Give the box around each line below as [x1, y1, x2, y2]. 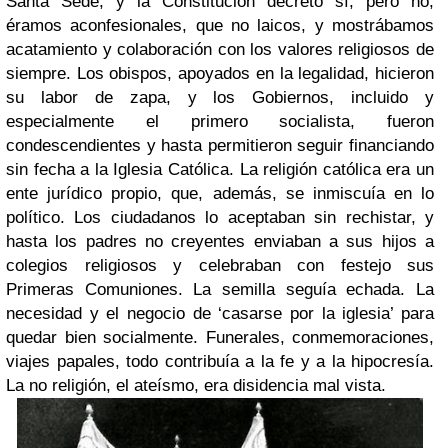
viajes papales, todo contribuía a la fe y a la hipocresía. [6, 351, 434, 371]
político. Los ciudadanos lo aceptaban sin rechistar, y [6, 207, 434, 227]
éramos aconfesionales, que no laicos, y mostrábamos [6, 15, 434, 35]
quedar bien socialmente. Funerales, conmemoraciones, [6, 327, 434, 347]
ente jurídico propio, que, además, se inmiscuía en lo [6, 183, 434, 203]
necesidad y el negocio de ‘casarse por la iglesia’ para [6, 303, 434, 323]
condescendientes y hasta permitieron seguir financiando [6, 135, 434, 155]
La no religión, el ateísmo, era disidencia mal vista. [6, 375, 386, 395]
